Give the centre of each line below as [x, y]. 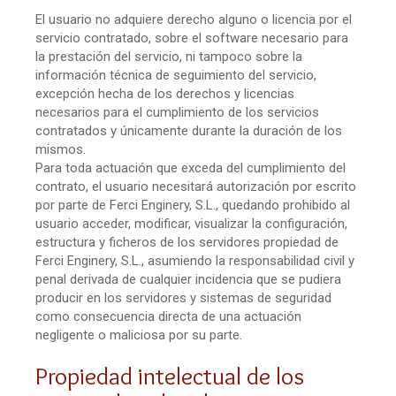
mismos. [61, 149]
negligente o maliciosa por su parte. [139, 335]
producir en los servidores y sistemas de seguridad [183, 297]
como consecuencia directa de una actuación [168, 316]
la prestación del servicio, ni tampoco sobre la [169, 56]
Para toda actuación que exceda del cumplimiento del [190, 168]
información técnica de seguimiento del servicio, [176, 75]
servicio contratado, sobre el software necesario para [192, 38]
